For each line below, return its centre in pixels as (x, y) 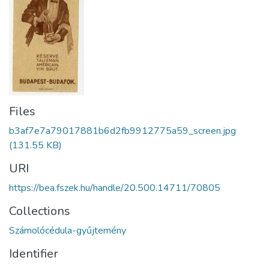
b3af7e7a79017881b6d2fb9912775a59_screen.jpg (122, 131)
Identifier (34, 254)
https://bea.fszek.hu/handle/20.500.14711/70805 (115, 188)
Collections (40, 211)
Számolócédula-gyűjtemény (68, 231)
